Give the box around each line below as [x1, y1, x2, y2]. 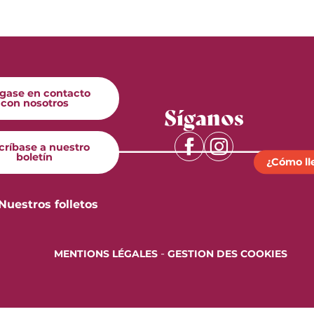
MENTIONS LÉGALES [54, 247, 158, 261]
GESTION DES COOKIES [168, 247, 288, 261]
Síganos [164, 101, 244, 132]
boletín [16, 151, 53, 164]
